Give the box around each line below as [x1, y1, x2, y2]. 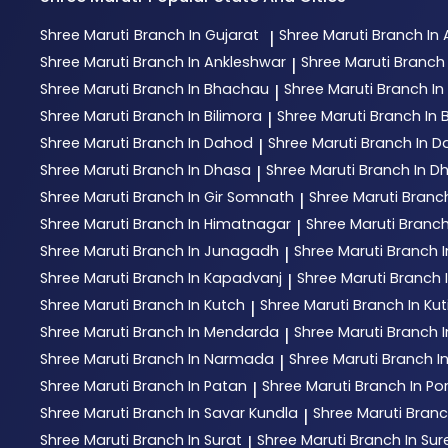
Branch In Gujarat [134, 24, 259, 45]
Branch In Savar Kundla [133, 402, 298, 423]
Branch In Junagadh [133, 240, 279, 261]
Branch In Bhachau [133, 78, 269, 99]
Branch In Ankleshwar [133, 51, 286, 72]
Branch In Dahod [133, 132, 253, 153]
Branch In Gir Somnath [133, 186, 294, 207]
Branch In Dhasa [133, 159, 251, 180]
